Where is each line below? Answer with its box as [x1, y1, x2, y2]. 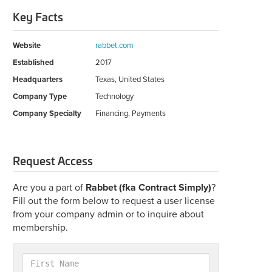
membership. [13, 222, 68, 234]
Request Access [13, 152, 93, 169]
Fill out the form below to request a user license [13, 195, 215, 208]
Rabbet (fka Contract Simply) [86, 182, 211, 194]
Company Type [13, 92, 67, 102]
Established [13, 58, 54, 68]
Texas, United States [95, 75, 165, 85]
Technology [95, 92, 134, 102]
